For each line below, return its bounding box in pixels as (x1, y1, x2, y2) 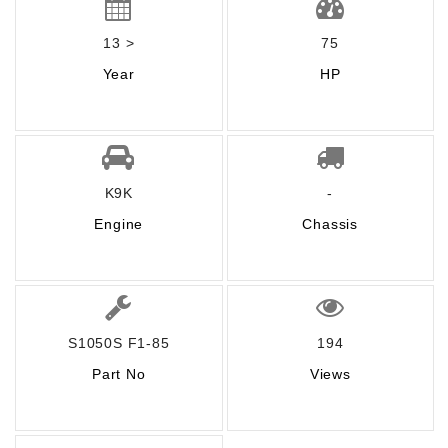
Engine (94, 216, 144, 232)
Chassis (302, 216, 359, 232)
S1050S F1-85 (67, 335, 170, 351)
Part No (91, 366, 146, 382)
